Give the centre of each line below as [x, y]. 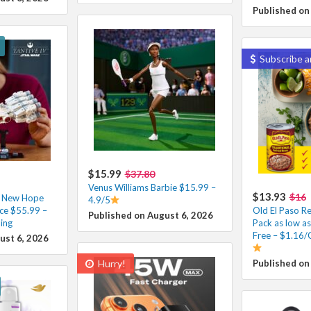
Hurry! [110, 263]
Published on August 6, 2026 [150, 215]
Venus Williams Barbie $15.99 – [152, 187]
